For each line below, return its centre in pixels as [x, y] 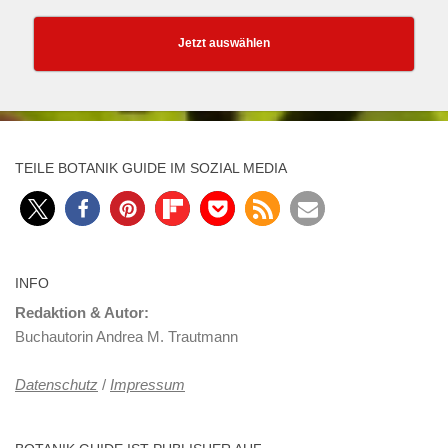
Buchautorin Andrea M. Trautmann [126, 337]
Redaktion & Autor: [82, 313]
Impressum [147, 385]
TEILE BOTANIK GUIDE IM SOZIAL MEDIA [151, 168]
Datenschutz [56, 385]
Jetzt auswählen [224, 43]
